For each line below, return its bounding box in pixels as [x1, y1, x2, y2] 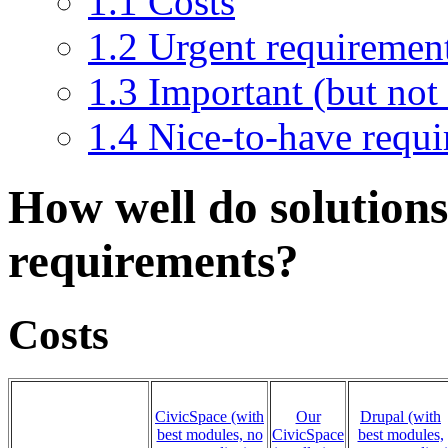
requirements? [8, 235, 299, 288]
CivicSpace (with [155, 408, 264, 426]
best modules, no [156, 426, 263, 444]
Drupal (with [360, 408, 441, 426]
